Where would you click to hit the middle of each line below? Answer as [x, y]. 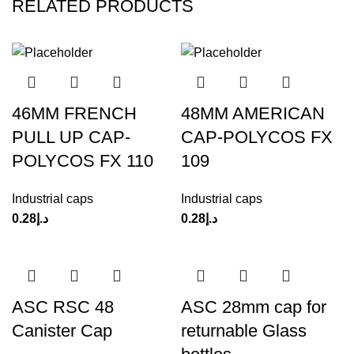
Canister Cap [62, 331]
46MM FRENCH [74, 114]
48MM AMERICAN [253, 114]
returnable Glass [244, 331]
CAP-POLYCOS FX [257, 137]
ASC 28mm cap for [254, 307]
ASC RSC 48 [63, 307]
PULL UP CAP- [71, 137]
